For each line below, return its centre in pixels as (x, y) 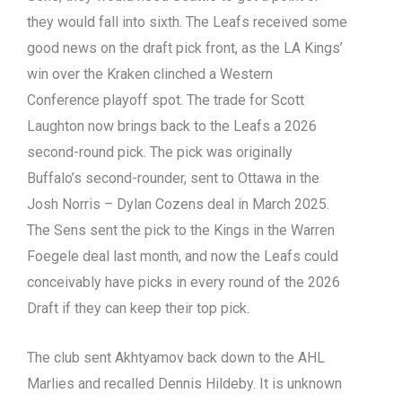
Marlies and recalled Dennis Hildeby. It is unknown (184, 384)
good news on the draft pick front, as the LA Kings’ (185, 48)
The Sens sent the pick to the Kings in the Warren (181, 231)
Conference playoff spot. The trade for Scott (166, 100)
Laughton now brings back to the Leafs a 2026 (172, 127)
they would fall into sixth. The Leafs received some (187, 22)
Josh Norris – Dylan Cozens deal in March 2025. (178, 205)
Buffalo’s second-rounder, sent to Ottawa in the (173, 179)
